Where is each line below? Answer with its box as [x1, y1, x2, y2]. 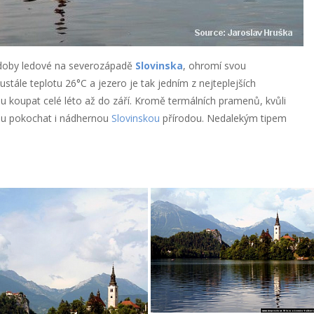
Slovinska [135, 59, 183, 72]
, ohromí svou [182, 59, 246, 72]
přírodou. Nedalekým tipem [159, 111, 287, 125]
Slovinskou [111, 111, 160, 125]
